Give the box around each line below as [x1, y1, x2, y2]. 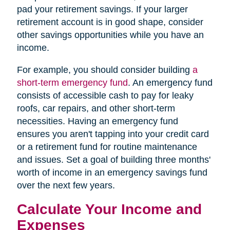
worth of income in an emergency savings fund [16, 167, 207, 178]
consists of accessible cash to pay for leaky [16, 90, 194, 101]
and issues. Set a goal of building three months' [16, 154, 210, 165]
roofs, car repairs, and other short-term [16, 103, 175, 113]
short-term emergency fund [16, 77, 128, 88]
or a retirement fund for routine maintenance [16, 141, 197, 152]
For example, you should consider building [16, 64, 193, 75]
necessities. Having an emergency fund [16, 116, 178, 126]
